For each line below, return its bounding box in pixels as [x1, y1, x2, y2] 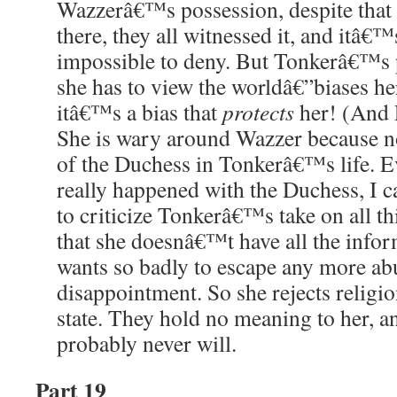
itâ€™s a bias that [57, 97, 222, 127]
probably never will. [57, 328, 237, 358]
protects [222, 97, 294, 127]
